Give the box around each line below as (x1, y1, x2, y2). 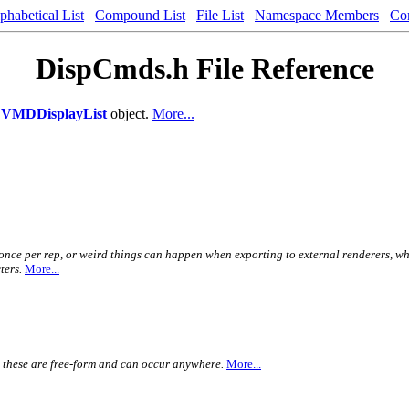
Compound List (95, 7, 185, 23)
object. (107, 105, 152, 121)
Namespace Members (255, 7, 379, 23)
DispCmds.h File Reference (35, 52, 374, 86)
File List (196, 7, 244, 23)
